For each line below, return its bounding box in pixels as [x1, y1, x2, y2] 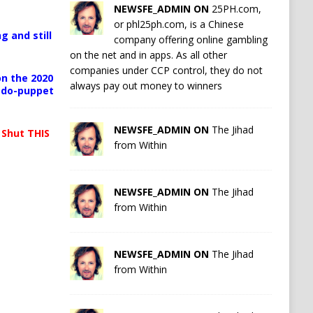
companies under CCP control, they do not [69, 63, 263, 77]
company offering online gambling [113, 32, 268, 46]
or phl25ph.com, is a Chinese [113, 17, 244, 31]
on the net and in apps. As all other [69, 48, 227, 61]
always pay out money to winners [69, 78, 222, 92]
